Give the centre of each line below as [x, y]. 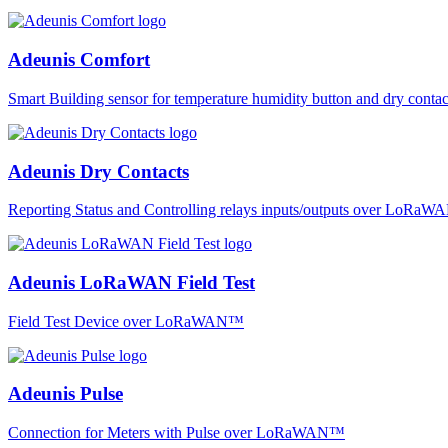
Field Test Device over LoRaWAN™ [126, 321]
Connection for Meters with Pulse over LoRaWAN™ [176, 433]
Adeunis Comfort [79, 60]
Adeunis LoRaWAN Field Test [131, 282]
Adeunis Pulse [65, 394]
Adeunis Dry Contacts [98, 171]
